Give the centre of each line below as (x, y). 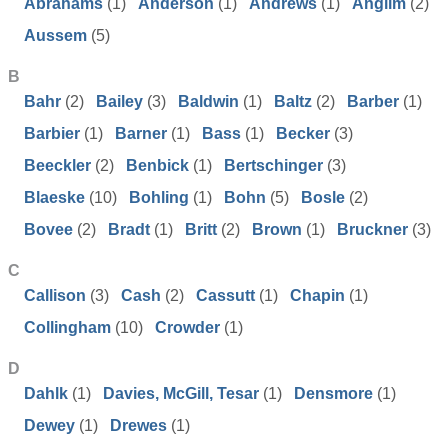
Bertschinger (273, 165)
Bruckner (372, 229)
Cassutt (225, 295)
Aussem (55, 35)
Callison (55, 295)
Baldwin (208, 101)
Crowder (187, 327)
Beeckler (57, 165)
